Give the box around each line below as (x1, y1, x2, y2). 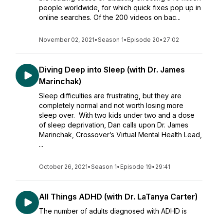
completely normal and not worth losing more (39, 101, 183, 109)
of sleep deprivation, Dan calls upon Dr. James (39, 121, 188, 129)
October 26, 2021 (39, 163, 88, 170)
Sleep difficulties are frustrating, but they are (39, 91, 182, 100)
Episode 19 (120, 163, 152, 170)
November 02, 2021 (39, 36, 94, 43)
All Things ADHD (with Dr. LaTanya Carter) (39, 192, 198, 201)
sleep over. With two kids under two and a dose (39, 111, 195, 119)
